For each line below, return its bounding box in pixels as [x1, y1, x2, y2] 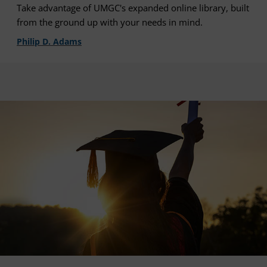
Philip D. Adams [17, 36, 82, 48]
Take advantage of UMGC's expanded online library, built [17, 2, 249, 14]
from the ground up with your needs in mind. [17, 16, 203, 29]
